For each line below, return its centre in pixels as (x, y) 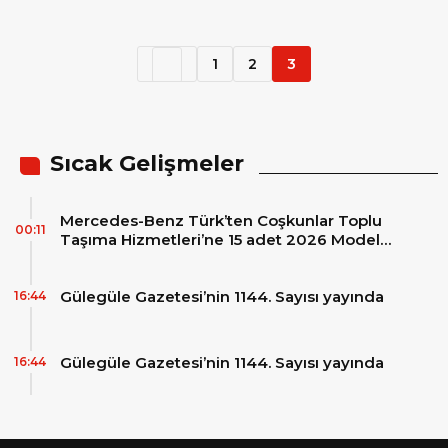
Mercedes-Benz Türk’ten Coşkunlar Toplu (221, 220)
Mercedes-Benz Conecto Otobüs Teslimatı (225, 258)
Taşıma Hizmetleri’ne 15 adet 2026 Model (220, 239)
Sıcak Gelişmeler (147, 163)
